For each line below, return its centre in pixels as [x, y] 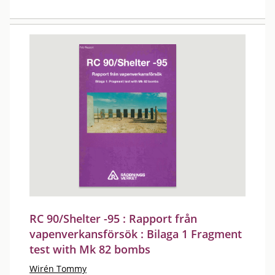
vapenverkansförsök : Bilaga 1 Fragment [136, 234]
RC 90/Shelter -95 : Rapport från [113, 219]
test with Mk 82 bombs [90, 249]
